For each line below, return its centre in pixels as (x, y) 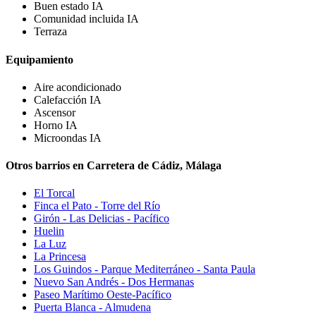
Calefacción (62, 99)
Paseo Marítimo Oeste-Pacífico (103, 295)
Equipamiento (39, 59)
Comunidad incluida (80, 19)
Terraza (50, 32)
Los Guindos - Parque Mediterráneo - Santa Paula (145, 269)
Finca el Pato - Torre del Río (97, 206)
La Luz (50, 244)
